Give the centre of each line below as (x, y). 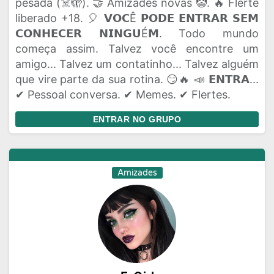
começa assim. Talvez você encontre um (137, 49)
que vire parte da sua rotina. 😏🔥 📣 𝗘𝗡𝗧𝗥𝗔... (137, 79)
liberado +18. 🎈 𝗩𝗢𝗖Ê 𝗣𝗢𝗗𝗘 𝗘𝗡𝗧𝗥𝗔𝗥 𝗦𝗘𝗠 (137, 18)
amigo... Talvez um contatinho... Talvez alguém (137, 64)
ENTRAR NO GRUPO (137, 119)
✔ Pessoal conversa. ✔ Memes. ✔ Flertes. (123, 94)
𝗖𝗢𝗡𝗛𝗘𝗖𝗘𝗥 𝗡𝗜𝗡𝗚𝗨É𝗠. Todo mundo (137, 33)
